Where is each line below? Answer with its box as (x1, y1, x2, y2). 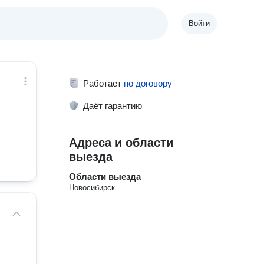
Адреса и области (69, 136, 174, 149)
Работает (83, 78, 124, 88)
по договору (124, 78, 173, 88)
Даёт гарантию (83, 101, 143, 111)
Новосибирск (69, 183, 115, 192)
